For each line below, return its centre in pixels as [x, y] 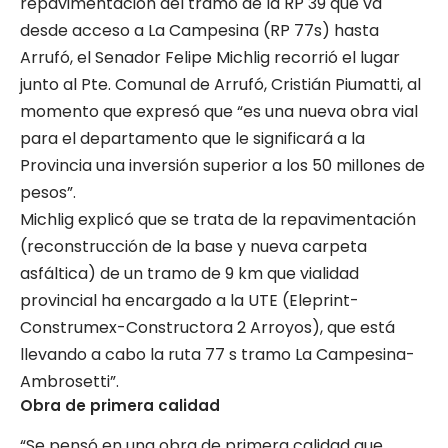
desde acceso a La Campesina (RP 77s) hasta [199, 30]
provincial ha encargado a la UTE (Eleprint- [189, 300]
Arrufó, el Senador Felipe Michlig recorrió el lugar [210, 57]
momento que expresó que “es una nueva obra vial [219, 111]
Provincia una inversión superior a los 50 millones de [222, 165]
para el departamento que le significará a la [192, 138]
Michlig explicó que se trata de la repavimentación [218, 219]
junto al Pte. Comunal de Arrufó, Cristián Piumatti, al [220, 84]
